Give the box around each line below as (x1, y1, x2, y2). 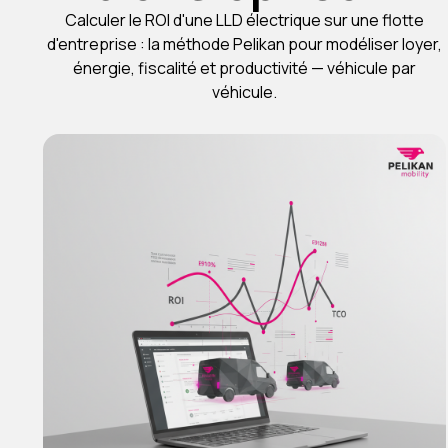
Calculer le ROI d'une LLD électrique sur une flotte (64, 9, 424, 31)
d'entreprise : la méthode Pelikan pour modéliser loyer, (46, 33, 442, 55)
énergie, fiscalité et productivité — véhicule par (72, 57, 416, 79)
